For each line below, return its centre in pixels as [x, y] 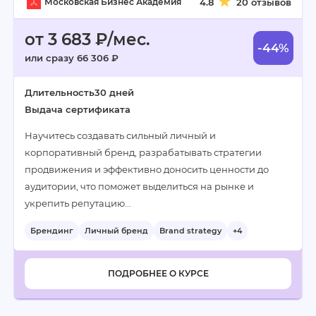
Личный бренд [116, 231]
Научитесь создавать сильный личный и [120, 135]
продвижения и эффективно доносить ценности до [147, 169]
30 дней [114, 92]
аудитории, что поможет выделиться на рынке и [139, 186]
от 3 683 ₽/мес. [87, 39]
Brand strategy [190, 231]
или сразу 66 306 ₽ [72, 58]
